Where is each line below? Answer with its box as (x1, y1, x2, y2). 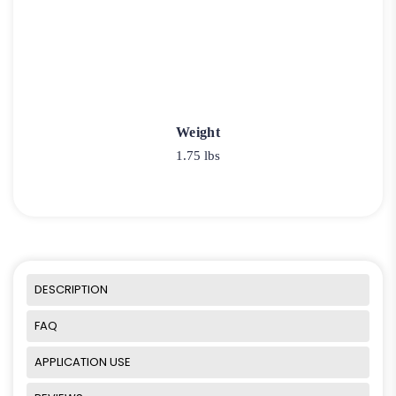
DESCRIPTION (34, 280, 108, 298)
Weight (176, 125, 220, 141)
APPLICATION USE (34, 353, 131, 370)
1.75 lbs (176, 148, 220, 164)
